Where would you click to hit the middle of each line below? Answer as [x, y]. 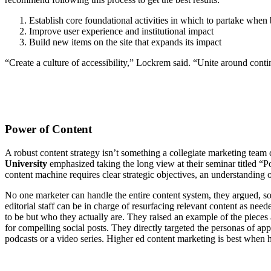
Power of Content [48, 129]
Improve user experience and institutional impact [121, 31]
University [26, 163]
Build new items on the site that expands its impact [125, 42]
